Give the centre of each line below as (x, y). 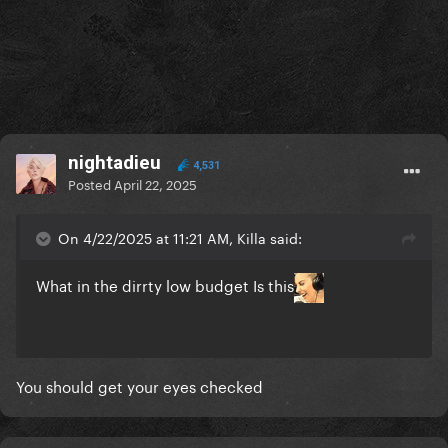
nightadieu (114, 163)
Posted (91, 183)
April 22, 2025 (155, 183)
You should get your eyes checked (139, 385)
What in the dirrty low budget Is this (165, 284)
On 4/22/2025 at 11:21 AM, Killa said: (180, 237)
